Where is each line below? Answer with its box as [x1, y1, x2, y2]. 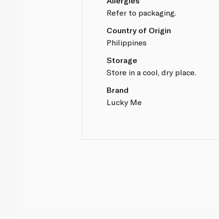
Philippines [107, 37, 147, 47]
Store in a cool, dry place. [107, 67, 197, 77]
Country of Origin [107, 25, 172, 35]
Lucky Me [107, 97, 142, 107]
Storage [107, 55, 138, 65]
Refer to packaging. [107, 7, 176, 17]
